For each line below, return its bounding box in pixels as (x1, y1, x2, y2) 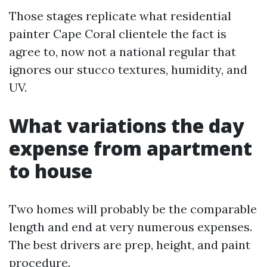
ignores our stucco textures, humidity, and (9, 62, 247, 77)
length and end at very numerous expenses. (9, 219, 252, 234)
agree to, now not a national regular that (9, 44, 236, 59)
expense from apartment (9, 135, 252, 161)
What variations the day (9, 113, 244, 138)
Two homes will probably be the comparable (9, 201, 257, 216)
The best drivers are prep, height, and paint (9, 237, 250, 252)
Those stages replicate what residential (9, 8, 231, 23)
